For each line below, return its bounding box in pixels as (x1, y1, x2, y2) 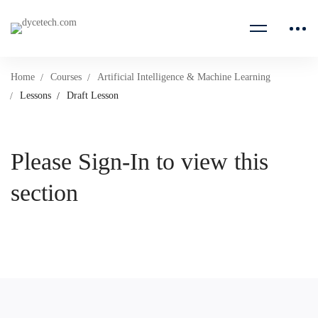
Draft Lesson (67, 90, 119, 101)
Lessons (20, 90, 51, 101)
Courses (50, 72, 82, 82)
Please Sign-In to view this (11, 148, 268, 175)
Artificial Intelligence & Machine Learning (97, 72, 270, 82)
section (11, 180, 78, 206)
